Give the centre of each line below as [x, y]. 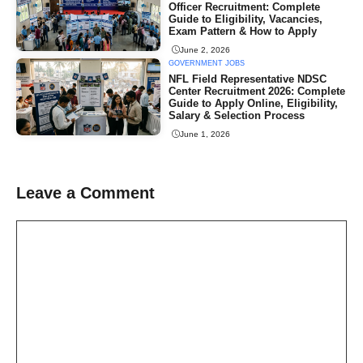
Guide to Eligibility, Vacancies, [246, 19]
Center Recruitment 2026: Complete [257, 92]
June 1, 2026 [205, 134]
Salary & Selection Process [237, 116]
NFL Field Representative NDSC [248, 79]
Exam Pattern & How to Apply [243, 32]
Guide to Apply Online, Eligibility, [254, 104]
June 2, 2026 [205, 49]
